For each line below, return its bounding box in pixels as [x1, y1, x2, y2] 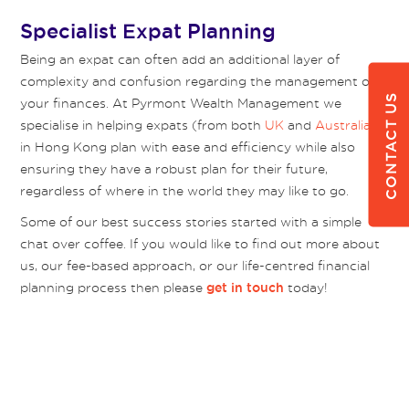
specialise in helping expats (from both [20, 117, 266, 132]
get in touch [206, 280, 285, 295]
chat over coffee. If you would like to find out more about [20, 236, 381, 251]
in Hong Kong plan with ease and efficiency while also [20, 139, 356, 154]
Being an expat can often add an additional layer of [20, 51, 341, 67]
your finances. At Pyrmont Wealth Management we [20, 95, 342, 110]
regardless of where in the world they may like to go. [20, 183, 350, 198]
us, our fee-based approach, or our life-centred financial [20, 257, 371, 273]
